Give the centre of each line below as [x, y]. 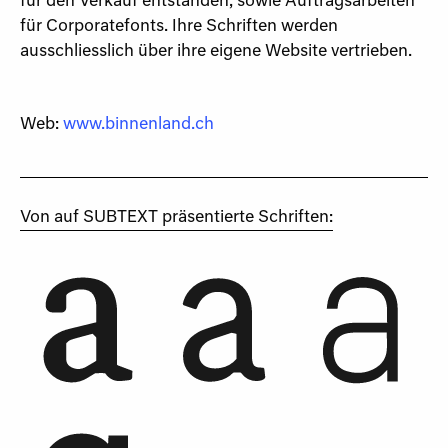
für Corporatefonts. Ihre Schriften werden [179, 27]
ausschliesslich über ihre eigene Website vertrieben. [216, 52]
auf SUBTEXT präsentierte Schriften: [193, 218]
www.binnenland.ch [138, 125]
